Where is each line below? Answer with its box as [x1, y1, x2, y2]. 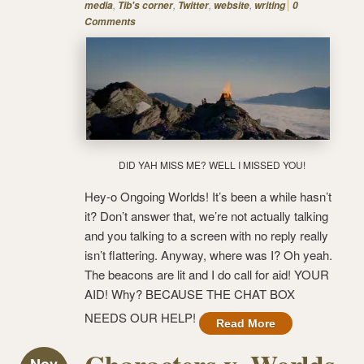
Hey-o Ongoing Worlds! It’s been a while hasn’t [84, 187, 331, 205]
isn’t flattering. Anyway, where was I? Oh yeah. [84, 245, 332, 263]
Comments [84, 14, 136, 28]
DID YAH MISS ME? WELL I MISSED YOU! [119, 157, 305, 171]
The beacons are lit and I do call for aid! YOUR [84, 265, 329, 283]
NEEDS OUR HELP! [84, 308, 199, 326]
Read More [216, 316, 275, 330]
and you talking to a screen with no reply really [84, 226, 328, 244]
